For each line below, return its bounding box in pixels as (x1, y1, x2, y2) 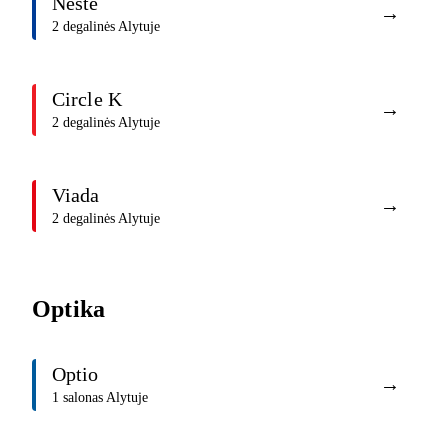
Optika (32, 295, 106, 322)
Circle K (52, 88, 122, 111)
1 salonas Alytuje (52, 390, 148, 406)
